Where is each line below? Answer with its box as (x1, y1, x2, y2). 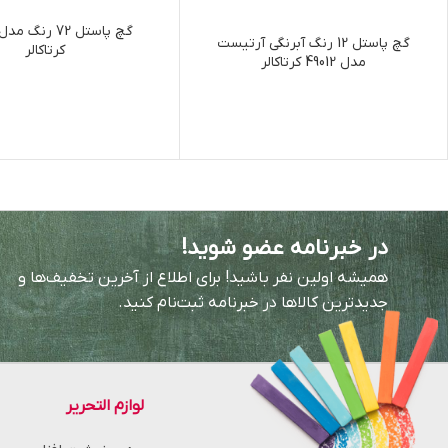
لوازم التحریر (65, 396, 144, 417)
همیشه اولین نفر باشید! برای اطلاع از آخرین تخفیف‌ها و (17, 268, 388, 289)
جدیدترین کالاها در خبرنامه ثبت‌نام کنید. (117, 293, 388, 314)
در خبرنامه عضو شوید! (180, 234, 388, 264)
